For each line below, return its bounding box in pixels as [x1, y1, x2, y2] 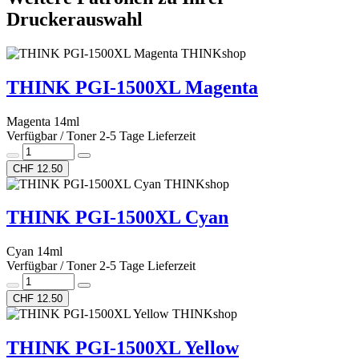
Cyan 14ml [6, 244, 63, 259]
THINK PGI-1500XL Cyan [6, 207, 228, 228]
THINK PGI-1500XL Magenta [6, 76, 258, 98]
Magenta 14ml [6, 114, 79, 128]
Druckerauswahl [6, 8, 143, 30]
